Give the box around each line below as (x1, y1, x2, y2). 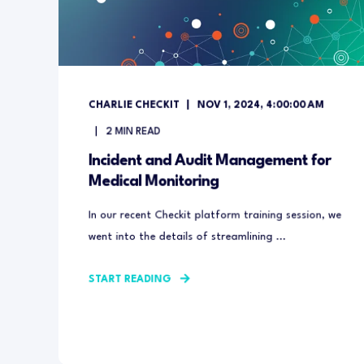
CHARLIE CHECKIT (88, 100, 180, 110)
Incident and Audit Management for (88, 153, 331, 169)
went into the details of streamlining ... (88, 231, 286, 243)
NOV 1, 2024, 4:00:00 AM (197, 100, 324, 110)
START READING (88, 275, 171, 285)
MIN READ (115, 127, 161, 137)
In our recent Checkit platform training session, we (88, 210, 342, 221)
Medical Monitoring (88, 174, 219, 189)
